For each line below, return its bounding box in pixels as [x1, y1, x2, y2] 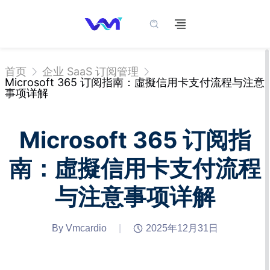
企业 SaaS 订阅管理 [42, 65, 139, 78]
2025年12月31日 [146, 223, 218, 234]
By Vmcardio [52, 223, 107, 234]
